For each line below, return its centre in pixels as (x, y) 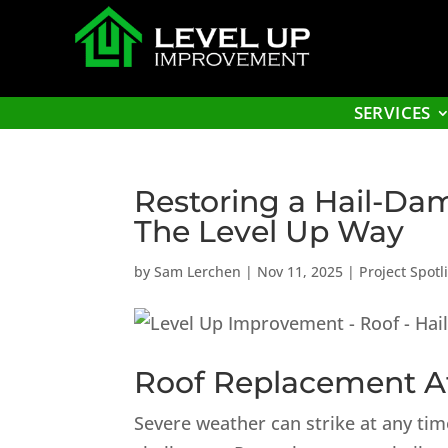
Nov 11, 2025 (300, 271)
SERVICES (392, 112)
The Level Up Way (269, 231)
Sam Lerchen (198, 271)
